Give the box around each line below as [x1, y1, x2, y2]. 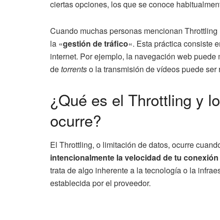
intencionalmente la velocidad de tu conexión [50, 151, 219, 163]
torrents [61, 63, 87, 75]
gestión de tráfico [63, 38, 128, 49]
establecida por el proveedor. [50, 177, 151, 189]
